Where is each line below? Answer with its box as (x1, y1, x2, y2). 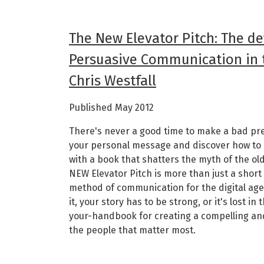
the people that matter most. (69, 224, 196, 236)
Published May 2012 (69, 101, 154, 113)
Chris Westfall (69, 72, 156, 89)
